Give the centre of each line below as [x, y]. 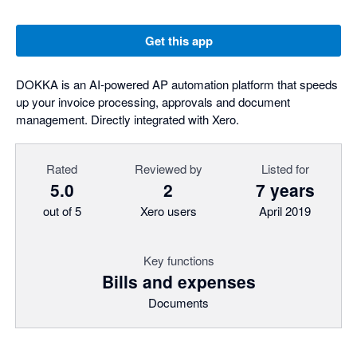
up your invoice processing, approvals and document [153, 102]
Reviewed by [168, 169]
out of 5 [62, 211]
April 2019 [285, 211]
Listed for [285, 169]
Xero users [168, 211]
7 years [285, 190]
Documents [178, 302]
